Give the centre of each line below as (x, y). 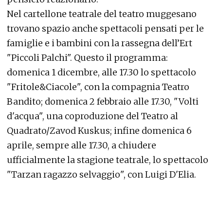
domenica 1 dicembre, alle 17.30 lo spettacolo (101, 72)
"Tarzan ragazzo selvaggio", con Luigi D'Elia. (101, 174)
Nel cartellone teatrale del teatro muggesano (102, 14)
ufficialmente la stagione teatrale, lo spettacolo (108, 160)
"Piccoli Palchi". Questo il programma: (87, 57)
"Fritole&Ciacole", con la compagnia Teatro (98, 87)
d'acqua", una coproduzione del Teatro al (92, 116)
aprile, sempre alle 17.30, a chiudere (82, 145)
